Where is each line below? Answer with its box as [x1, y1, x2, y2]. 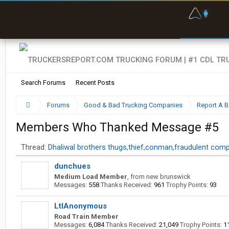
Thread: [21, 143, 46, 152]
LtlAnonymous [54, 201, 107, 211]
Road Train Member [54, 213, 119, 220]
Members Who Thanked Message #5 [16, 120, 219, 134]
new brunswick [146, 173, 191, 180]
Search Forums [21, 79, 65, 86]
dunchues [54, 162, 90, 171]
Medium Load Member [54, 173, 127, 180]
